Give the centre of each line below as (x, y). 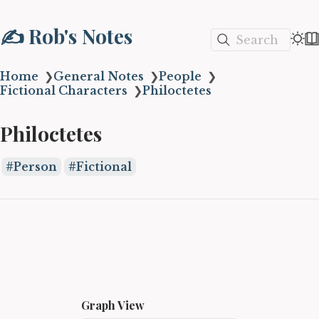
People (180, 76)
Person (35, 167)
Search (257, 40)
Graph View (113, 305)
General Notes (99, 76)
